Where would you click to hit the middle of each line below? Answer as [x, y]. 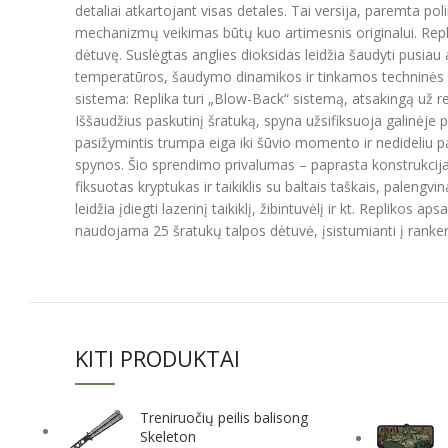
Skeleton [168, 436]
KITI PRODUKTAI [157, 358]
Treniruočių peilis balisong [224, 417]
